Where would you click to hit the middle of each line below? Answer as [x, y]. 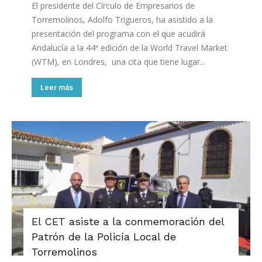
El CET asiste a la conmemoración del [128, 222]
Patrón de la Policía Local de [104, 237]
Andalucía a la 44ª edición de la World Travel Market [130, 48]
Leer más [57, 88]
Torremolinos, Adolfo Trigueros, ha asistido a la [122, 20]
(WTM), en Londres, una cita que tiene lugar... [118, 62]
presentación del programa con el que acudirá [118, 34]
